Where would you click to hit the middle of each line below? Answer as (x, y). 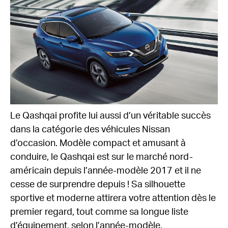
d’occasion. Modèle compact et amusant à (98, 144)
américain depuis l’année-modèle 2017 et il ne (106, 171)
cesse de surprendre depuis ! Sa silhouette (98, 185)
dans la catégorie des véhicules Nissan (90, 130)
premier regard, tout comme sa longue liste (99, 212)
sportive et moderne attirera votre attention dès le (113, 199)
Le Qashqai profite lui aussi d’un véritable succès (110, 116)
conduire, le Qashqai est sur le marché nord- (102, 158)
